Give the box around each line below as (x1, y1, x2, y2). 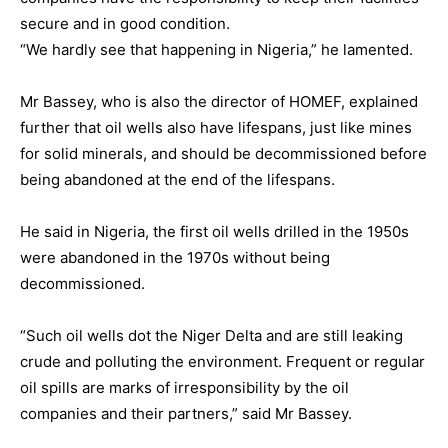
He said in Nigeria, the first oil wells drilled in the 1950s (20, 222, 409, 242)
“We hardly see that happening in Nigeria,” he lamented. (20, 40, 413, 60)
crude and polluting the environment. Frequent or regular (20, 352, 425, 372)
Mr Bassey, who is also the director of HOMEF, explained (20, 92, 418, 112)
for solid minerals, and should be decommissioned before (20, 144, 427, 164)
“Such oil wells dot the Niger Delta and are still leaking (20, 326, 403, 346)
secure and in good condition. (20, 14, 230, 34)
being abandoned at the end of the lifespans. (20, 170, 335, 190)
